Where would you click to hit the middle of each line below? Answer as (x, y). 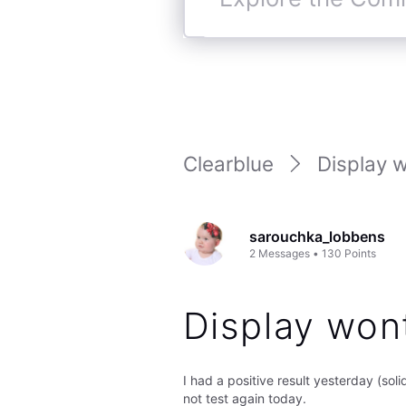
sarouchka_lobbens (318, 236)
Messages (285, 253)
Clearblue (228, 164)
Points (361, 253)
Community (240, 42)
